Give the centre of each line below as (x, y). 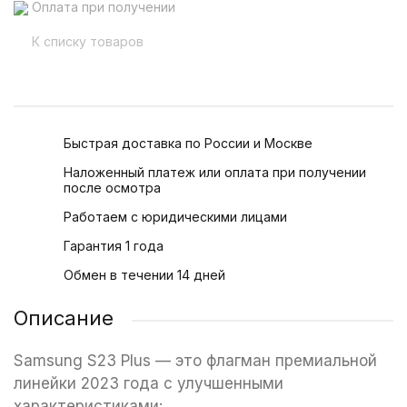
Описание (64, 318)
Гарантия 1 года (114, 245)
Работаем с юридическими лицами (175, 216)
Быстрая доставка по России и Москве (188, 143)
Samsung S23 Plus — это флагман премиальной (195, 360)
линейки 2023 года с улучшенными (149, 383)
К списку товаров (88, 41)
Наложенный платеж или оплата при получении (215, 172)
